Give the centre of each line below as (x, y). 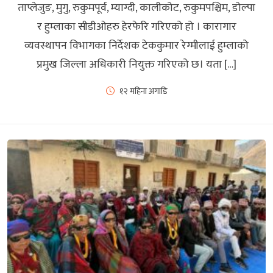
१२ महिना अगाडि (143, 91)
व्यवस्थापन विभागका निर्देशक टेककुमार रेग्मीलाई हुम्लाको (136, 45)
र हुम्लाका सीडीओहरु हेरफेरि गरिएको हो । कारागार (136, 27)
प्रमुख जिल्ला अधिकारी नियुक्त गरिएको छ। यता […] (136, 64)
